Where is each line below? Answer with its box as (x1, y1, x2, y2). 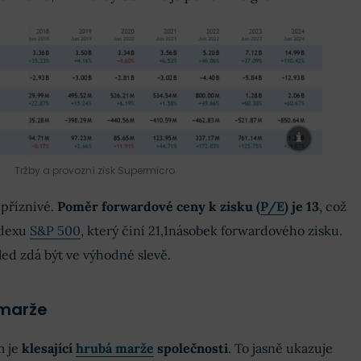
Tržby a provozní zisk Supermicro (14, 164, 175, 178)
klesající (21, 340, 76, 357)
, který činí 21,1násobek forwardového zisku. (80, 222, 342, 239)
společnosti (153, 340, 228, 357)
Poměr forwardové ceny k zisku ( (56, 198, 260, 215)
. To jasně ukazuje (227, 340, 333, 357)
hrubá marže (75, 340, 154, 357)
